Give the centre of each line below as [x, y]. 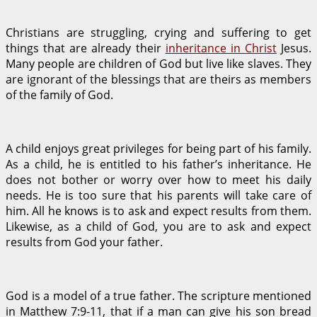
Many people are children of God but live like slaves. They [158, 63]
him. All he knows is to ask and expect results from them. [158, 211]
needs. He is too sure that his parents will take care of [158, 195]
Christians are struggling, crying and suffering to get [158, 32]
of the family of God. [59, 94]
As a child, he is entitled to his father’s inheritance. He [158, 164]
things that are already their [86, 48]
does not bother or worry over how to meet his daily [158, 179]
